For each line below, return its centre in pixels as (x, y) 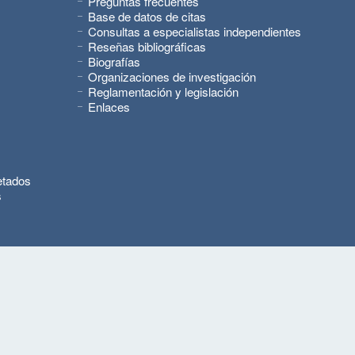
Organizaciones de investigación (172, 76)
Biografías (114, 61)
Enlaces (109, 107)
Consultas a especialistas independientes (195, 31)
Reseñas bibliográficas (147, 46)
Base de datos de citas (147, 16)
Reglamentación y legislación (163, 92)
